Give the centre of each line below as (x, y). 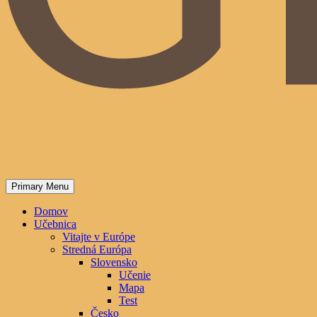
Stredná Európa (97, 249)
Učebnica (55, 224)
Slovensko (114, 262)
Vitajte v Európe (99, 236)
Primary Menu (40, 186)
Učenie (135, 275)
